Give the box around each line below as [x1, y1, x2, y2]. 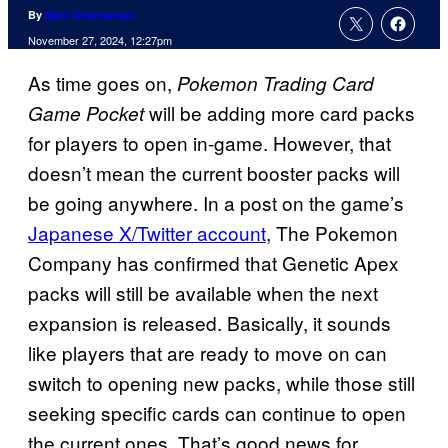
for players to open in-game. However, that [28, 129, 391, 157]
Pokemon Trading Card [177, 70, 374, 97]
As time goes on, [28, 69, 177, 97]
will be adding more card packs [144, 99, 415, 127]
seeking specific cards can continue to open [28, 399, 406, 427]
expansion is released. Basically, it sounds [28, 309, 391, 337]
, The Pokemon [266, 219, 398, 247]
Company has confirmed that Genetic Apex [28, 249, 399, 277]
